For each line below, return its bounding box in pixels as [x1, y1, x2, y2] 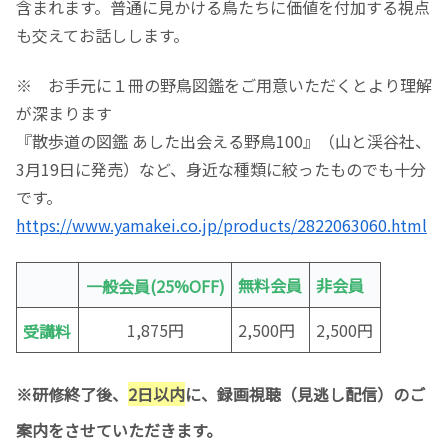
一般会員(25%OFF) [85, 273, 225, 298]
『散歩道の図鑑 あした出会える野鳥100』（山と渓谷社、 [16, 129, 431, 154]
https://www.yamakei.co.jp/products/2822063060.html [16, 213, 427, 238]
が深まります [16, 101, 112, 126]
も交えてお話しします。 [16, 22, 189, 47]
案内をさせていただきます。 [16, 418, 222, 443]
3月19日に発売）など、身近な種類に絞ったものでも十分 [16, 157, 426, 182]
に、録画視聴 [185, 382, 281, 407]
